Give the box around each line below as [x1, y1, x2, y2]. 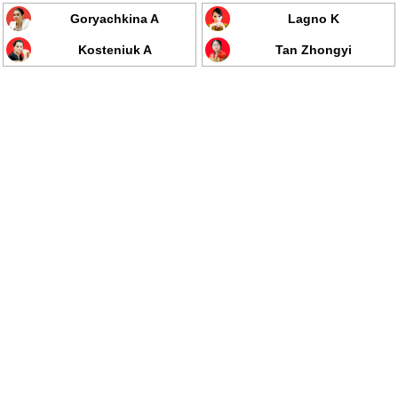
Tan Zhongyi [275, 43, 352, 57]
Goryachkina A [70, 12, 159, 26]
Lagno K [288, 12, 339, 26]
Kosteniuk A [77, 43, 152, 57]
